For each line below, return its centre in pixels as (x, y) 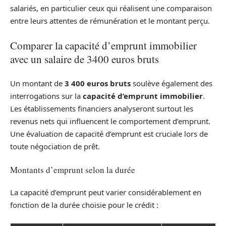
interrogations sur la (46, 96)
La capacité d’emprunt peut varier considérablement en (106, 192)
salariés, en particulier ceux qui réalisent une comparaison (111, 8)
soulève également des (172, 83)
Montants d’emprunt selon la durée (73, 169)
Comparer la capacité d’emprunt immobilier (103, 45)
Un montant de (37, 83)
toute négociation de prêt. (55, 147)
